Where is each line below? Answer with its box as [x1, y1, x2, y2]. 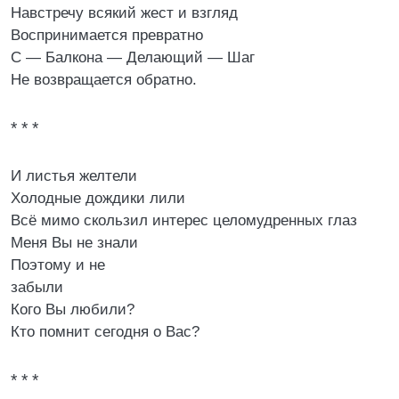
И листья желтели [11, 167, 137, 184]
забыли [11, 279, 63, 296]
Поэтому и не [11, 256, 105, 273]
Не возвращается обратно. [11, 71, 197, 88]
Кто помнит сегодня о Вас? [11, 323, 199, 340]
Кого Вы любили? [11, 301, 134, 318]
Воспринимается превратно [11, 27, 203, 44]
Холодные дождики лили [11, 190, 185, 207]
